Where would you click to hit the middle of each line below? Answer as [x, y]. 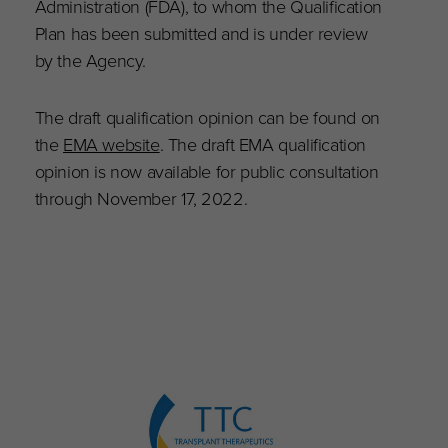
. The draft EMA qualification [263, 144]
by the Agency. [90, 60]
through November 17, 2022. [141, 198]
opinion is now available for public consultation [206, 171]
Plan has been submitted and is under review [201, 33]
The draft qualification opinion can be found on [207, 117]
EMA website [111, 144]
